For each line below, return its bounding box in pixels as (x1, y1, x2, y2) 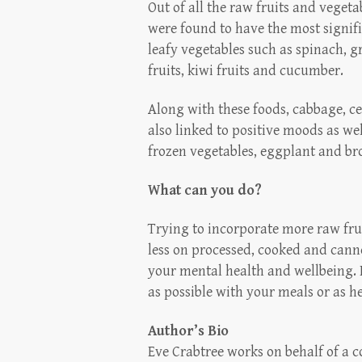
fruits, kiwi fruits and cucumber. (148, 61, 343, 79)
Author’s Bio (148, 322, 229, 339)
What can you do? (148, 181, 262, 199)
